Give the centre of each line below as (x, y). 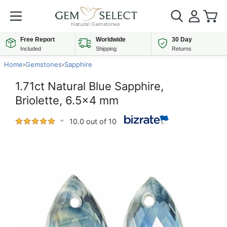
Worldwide (111, 40)
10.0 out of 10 (93, 121)
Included (31, 49)
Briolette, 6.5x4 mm (67, 100)
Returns (181, 49)
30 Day (182, 40)
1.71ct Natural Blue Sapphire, (89, 86)
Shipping (106, 49)
